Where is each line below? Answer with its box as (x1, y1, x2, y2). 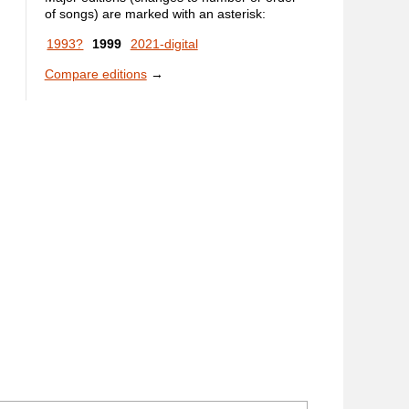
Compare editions (44, 67, 147, 82)
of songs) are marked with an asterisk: (44, 5, 266, 21)
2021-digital (130, 36, 198, 51)
